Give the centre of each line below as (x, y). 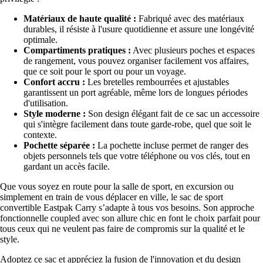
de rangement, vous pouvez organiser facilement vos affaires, (136, 60)
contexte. (40, 134)
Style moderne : (55, 113)
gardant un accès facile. (67, 166)
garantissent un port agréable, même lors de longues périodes (136, 92)
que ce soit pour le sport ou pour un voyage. (105, 71)
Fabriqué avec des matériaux (190, 18)
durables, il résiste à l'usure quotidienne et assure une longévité (139, 29)
